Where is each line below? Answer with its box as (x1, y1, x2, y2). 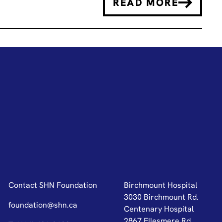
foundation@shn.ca (8, 199, 77, 210)
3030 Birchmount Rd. (123, 191, 199, 202)
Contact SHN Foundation (8, 179, 97, 190)
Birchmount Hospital (123, 179, 197, 190)
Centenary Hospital (123, 203, 194, 214)
